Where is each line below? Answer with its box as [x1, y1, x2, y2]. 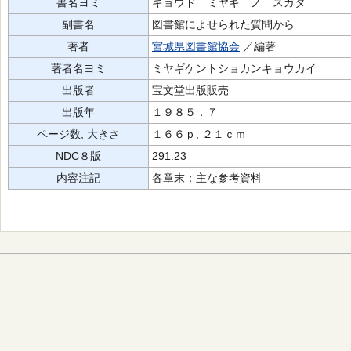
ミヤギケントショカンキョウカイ [152, 62, 317, 74]
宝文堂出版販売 [152, 84, 229, 96]
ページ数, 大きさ [37, 128, 120, 140]
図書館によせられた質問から [152, 18, 295, 31]
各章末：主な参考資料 [152, 172, 262, 184]
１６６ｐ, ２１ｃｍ [152, 128, 246, 140]
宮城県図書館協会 [152, 40, 240, 52]
